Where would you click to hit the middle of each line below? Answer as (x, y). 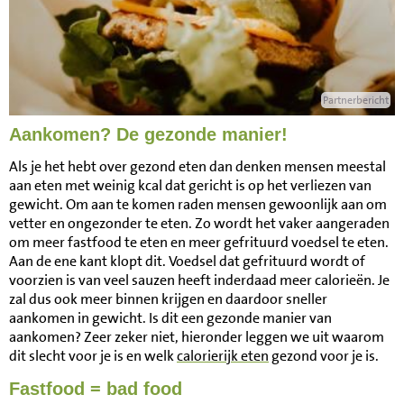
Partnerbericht (356, 100)
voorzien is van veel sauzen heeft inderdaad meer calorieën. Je (199, 280)
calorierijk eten (223, 356)
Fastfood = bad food (96, 389)
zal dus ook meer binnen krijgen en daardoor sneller (168, 299)
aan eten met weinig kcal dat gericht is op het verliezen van (190, 185)
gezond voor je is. (324, 356)
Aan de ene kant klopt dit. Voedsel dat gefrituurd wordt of (187, 261)
